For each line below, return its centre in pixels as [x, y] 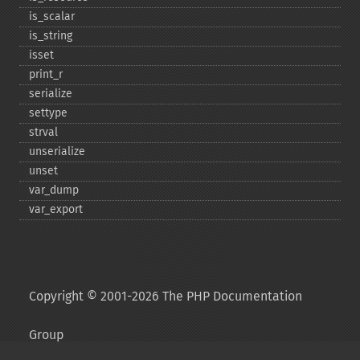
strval [43, 132]
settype [48, 113]
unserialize [57, 151]
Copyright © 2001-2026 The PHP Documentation [166, 296]
